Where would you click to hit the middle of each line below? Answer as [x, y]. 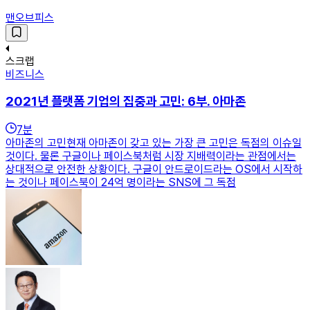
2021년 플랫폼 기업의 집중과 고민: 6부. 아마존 [126, 102]
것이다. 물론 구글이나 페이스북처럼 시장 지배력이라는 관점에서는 [151, 156]
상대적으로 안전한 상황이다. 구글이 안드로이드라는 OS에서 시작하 [154, 170]
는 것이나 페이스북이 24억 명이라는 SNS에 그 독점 [121, 183]
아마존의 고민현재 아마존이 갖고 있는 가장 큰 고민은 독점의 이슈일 [154, 143]
